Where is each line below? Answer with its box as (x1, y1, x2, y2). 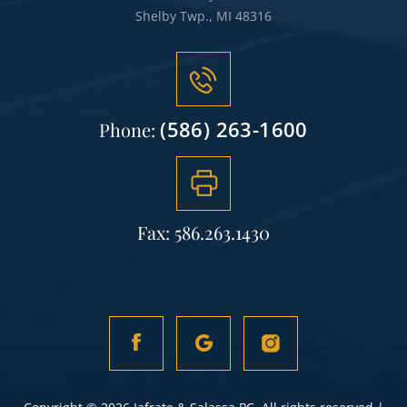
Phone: (99, 116, 161, 142)
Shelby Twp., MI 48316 (135, 6, 272, 25)
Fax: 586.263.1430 (137, 219, 270, 244)
